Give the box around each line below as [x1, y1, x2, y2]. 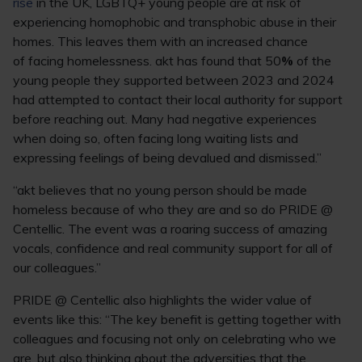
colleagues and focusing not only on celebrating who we [13, 330, 336, 347]
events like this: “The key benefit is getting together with [13, 311, 341, 327]
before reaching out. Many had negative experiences [13, 111, 317, 127]
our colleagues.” [13, 259, 101, 276]
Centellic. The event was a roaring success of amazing [13, 221, 327, 237]
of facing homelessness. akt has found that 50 [13, 53, 281, 69]
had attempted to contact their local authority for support [13, 91, 343, 107]
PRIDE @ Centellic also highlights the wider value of [13, 292, 312, 308]
